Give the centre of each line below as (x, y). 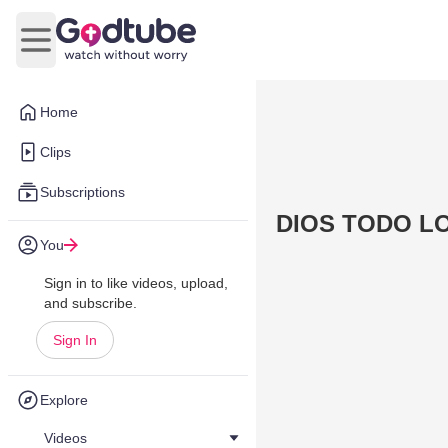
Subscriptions (82, 192)
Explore (64, 400)
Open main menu (95, 50)
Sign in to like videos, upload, (136, 283)
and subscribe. (90, 303)
